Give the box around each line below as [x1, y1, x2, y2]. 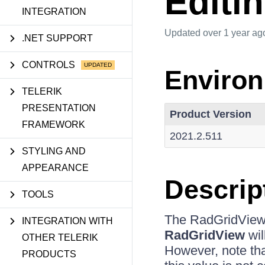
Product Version [169, 108, 251, 120]
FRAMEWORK [22, 119, 85, 130]
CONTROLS [22, 60, 75, 70]
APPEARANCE [22, 163, 89, 173]
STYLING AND [22, 146, 86, 156]
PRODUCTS [22, 249, 76, 259]
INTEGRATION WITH [22, 216, 113, 226]
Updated [164, 28, 203, 38]
